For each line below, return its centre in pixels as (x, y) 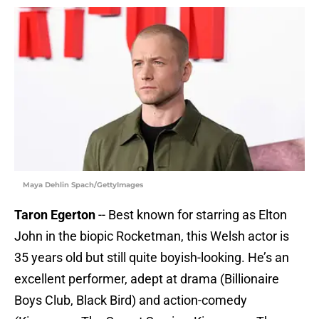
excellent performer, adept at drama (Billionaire (147, 279)
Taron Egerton (55, 215)
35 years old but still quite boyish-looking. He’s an (152, 258)
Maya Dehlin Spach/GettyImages (83, 185)
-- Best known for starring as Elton (191, 215)
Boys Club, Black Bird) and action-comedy (131, 300)
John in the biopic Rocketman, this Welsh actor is (152, 236)
